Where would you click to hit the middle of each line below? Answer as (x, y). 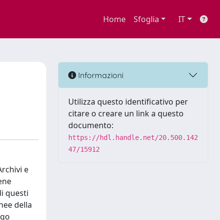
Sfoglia (146, 19)
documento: (91, 125)
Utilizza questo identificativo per (128, 102)
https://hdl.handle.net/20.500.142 (133, 137)
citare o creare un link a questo (126, 113)
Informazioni (100, 75)
